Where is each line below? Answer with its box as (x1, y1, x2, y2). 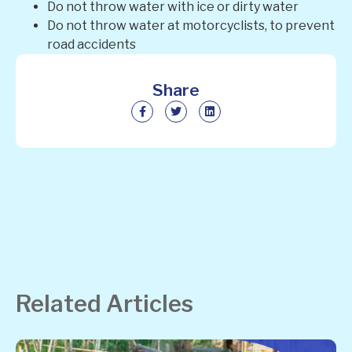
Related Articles (16, 289, 193, 317)
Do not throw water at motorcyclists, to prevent (47, 17, 335, 33)
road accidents (47, 36, 136, 52)
